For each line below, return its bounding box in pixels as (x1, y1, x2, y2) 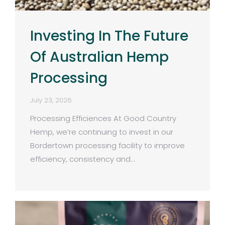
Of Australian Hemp (30, 47, 169, 67)
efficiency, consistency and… (30, 153, 135, 164)
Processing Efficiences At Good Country (30, 113, 176, 124)
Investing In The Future (30, 26, 188, 46)
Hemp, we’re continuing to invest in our (30, 126, 173, 137)
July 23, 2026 (30, 95, 72, 105)
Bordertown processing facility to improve (30, 140, 185, 151)
